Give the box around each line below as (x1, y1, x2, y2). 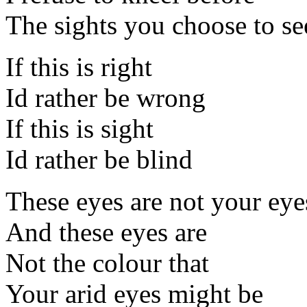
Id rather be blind (5, 144, 193, 174)
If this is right (5, 51, 152, 82)
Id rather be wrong (5, 82, 206, 112)
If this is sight (5, 113, 153, 143)
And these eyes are (5, 217, 207, 247)
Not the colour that (5, 247, 209, 278)
